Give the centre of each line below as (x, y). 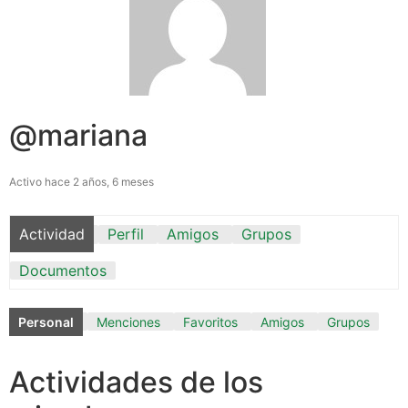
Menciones (128, 321)
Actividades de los (136, 382)
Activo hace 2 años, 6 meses (82, 181)
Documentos (63, 270)
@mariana (78, 135)
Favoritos (210, 321)
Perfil (126, 234)
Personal (46, 321)
